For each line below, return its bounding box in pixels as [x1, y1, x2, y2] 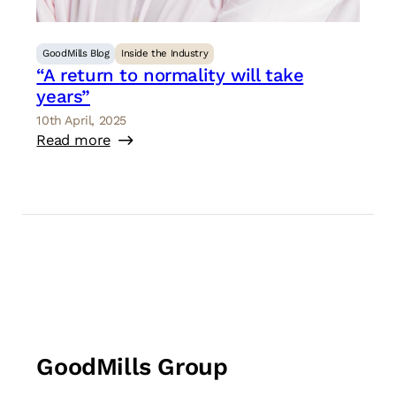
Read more [36, 132, 110, 149]
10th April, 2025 [36, 113, 126, 128]
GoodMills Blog [42, 47, 110, 60]
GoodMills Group [36, 353, 228, 382]
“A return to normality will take [36, 64, 304, 86]
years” [36, 85, 90, 107]
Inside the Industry [121, 47, 209, 60]
